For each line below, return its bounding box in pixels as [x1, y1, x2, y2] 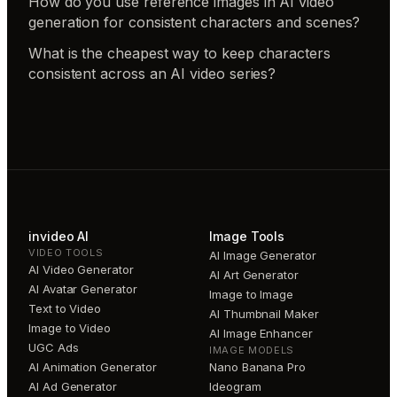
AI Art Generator [209, 267, 299, 282]
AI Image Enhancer [209, 325, 313, 340]
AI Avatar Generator [28, 281, 137, 296]
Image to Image [209, 286, 294, 301]
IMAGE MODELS [209, 343, 294, 356]
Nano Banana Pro [209, 359, 307, 374]
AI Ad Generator [28, 378, 118, 393]
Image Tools [209, 228, 285, 244]
